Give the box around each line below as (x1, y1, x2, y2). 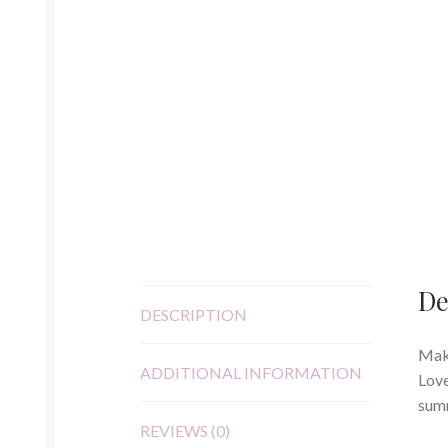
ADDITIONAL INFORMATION (140, 363, 363, 383)
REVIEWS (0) (140, 421, 231, 441)
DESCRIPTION (140, 305, 248, 325)
